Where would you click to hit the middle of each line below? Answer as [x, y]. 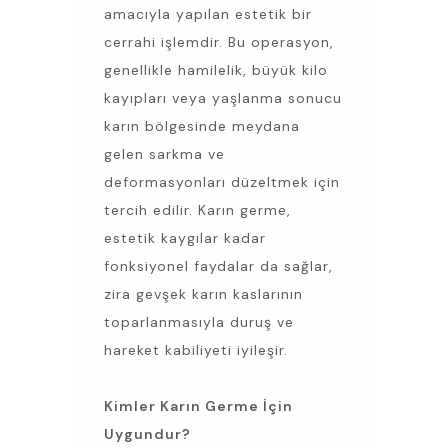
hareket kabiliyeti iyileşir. [196, 350]
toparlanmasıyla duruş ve [199, 322]
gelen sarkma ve [164, 154]
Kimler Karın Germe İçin [198, 406]
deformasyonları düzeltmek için [222, 182]
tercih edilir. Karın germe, [197, 210]
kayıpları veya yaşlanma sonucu [223, 98]
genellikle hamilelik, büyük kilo [216, 70]
